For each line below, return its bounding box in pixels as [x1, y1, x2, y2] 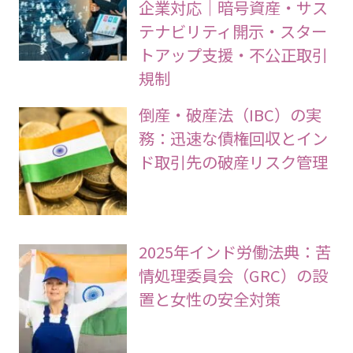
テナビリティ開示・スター [139, 18, 328, 43]
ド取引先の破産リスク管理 [139, 149, 329, 173]
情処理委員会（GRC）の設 [139, 263, 329, 288]
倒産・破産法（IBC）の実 [139, 102, 322, 126]
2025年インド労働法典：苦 [139, 240, 332, 264]
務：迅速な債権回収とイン [139, 125, 329, 150]
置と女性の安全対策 [139, 287, 281, 311]
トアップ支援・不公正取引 [139, 42, 329, 66]
